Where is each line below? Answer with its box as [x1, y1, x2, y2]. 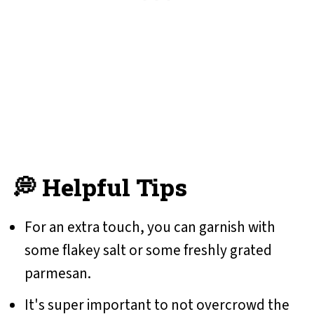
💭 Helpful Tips [12, 171, 187, 203]
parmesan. [24, 263, 91, 285]
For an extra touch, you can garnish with [24, 217, 275, 238]
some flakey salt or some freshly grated [24, 240, 272, 261]
